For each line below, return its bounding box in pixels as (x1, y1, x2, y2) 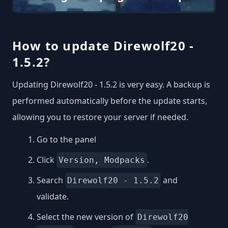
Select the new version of (37, 211, 135, 222)
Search (37, 174, 65, 186)
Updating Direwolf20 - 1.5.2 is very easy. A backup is (12, 78, 210, 90)
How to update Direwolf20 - (12, 37, 194, 54)
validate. (37, 190, 69, 202)
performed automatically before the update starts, (12, 95, 207, 106)
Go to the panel (37, 133, 96, 145)
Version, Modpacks (59, 155, 145, 165)
